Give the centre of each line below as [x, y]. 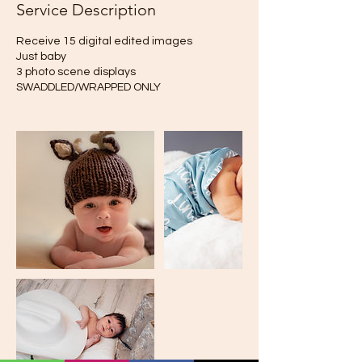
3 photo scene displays [76, 72]
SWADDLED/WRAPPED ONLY [88, 87]
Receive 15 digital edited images [104, 41]
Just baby [41, 57]
